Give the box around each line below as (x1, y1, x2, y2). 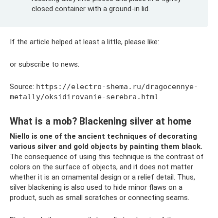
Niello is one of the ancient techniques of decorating (10, 132, 197, 141)
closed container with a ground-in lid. (32, 4, 150, 14)
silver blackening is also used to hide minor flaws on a (10, 183, 182, 192)
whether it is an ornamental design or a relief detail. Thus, (10, 173, 195, 182)
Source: (10, 82, 36, 91)
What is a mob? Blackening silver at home (10, 116, 191, 127)
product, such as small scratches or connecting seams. (10, 193, 189, 202)
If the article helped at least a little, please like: (10, 37, 159, 47)
